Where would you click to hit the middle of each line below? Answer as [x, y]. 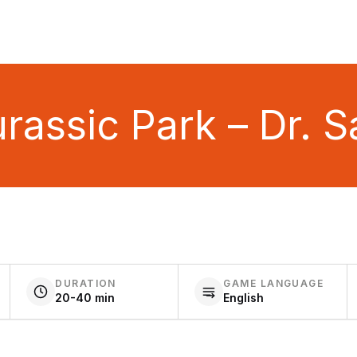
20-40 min [85, 298]
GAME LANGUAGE [274, 283]
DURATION [86, 283]
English [244, 298]
